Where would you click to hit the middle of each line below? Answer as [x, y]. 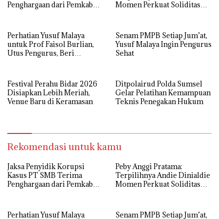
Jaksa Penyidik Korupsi [46, 166]
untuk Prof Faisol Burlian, [51, 44]
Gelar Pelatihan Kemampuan [163, 92]
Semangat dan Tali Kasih [48, 62]
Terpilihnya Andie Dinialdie [163, 175]
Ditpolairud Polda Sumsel [159, 84]
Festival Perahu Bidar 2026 [52, 84]
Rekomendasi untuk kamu [65, 146]
